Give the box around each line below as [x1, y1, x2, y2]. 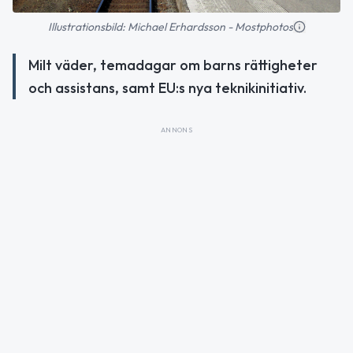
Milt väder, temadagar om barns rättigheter [28, 56, 318, 75]
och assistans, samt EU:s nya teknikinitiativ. [28, 79, 307, 98]
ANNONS [160, 125, 193, 135]
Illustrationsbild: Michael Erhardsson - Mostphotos [47, 20, 293, 35]
